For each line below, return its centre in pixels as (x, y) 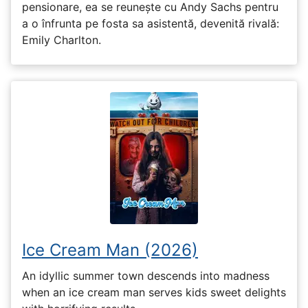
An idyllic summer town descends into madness (146, 275)
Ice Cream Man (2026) (110, 250)
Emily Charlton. (62, 40)
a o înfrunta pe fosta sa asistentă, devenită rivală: (151, 24)
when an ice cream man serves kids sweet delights (154, 292)
